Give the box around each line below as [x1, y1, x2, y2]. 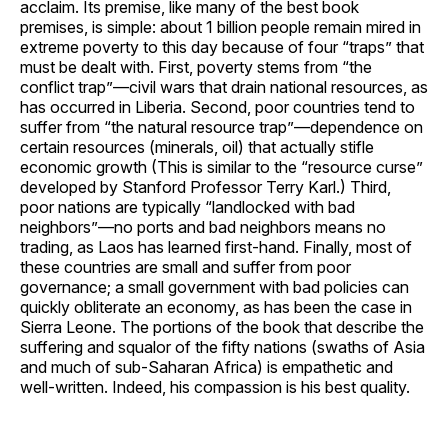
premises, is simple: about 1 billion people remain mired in [20, 16, 421, 37]
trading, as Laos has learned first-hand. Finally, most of [20, 236, 412, 257]
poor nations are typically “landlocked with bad [20, 196, 355, 217]
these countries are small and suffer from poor [20, 256, 351, 277]
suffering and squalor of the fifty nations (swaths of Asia [20, 336, 425, 357]
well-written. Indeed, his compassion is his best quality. [20, 376, 410, 397]
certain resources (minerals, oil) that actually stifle [20, 136, 374, 157]
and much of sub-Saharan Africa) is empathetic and [20, 356, 393, 377]
